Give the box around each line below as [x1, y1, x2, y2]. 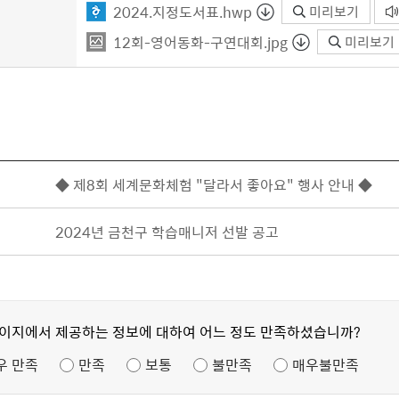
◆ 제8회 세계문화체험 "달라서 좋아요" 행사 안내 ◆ [55, 174, 373, 195]
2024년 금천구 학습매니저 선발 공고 [55, 221, 280, 242]
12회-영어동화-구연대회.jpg [113, 31, 288, 53]
